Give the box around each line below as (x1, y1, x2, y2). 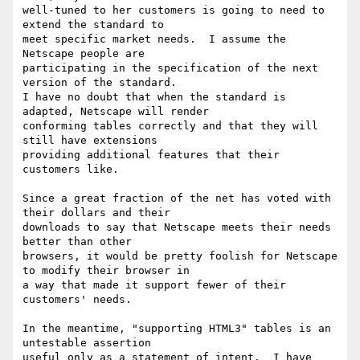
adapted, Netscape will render (22, 105, 209, 118)
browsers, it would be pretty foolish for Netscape (22, 250, 337, 263)
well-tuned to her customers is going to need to (22, 4, 325, 17)
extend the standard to (22, 18, 164, 31)
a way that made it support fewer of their (22, 279, 286, 292)
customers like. (22, 163, 119, 176)
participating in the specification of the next (22, 62, 318, 75)
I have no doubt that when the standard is (22, 91, 286, 104)
